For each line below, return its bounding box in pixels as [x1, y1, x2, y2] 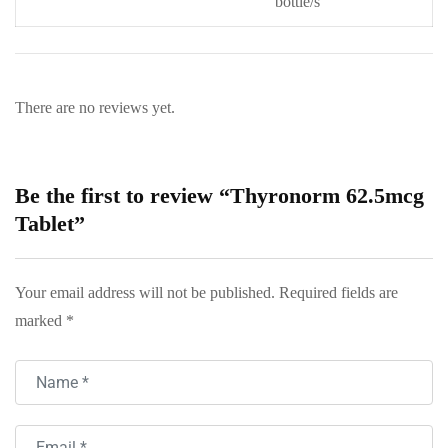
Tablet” [15, 210, 85, 236]
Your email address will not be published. [15, 283, 275, 301]
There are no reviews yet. [15, 98, 175, 116]
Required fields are [279, 283, 398, 301]
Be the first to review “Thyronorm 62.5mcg [15, 182, 424, 208]
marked [15, 311, 66, 329]
